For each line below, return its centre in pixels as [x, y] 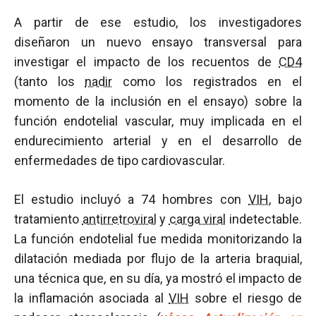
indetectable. [264, 219]
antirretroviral [119, 219]
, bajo [285, 199]
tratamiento [48, 219]
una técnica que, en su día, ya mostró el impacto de [158, 278]
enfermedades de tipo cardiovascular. [120, 160]
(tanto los [50, 81]
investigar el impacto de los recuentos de [146, 62]
